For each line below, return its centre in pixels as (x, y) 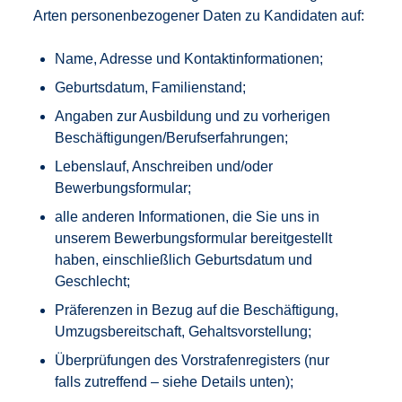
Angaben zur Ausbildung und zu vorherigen (193, 116)
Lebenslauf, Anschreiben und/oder (164, 166)
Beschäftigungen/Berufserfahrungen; (172, 138)
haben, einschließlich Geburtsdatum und (184, 260)
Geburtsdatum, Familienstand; (151, 87)
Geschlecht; (93, 281)
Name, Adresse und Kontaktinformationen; (189, 59)
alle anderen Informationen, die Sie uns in (188, 217)
